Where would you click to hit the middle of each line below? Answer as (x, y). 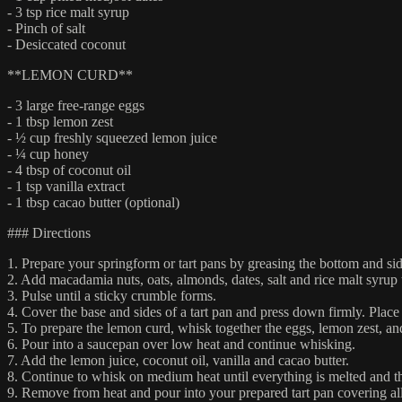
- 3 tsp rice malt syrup (68, 12)
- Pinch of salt (46, 28)
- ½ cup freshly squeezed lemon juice (112, 137)
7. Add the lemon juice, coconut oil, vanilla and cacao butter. (178, 360)
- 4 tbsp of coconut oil (69, 170)
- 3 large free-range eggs (76, 105)
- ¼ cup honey (48, 153)
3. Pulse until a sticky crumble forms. (112, 295)
